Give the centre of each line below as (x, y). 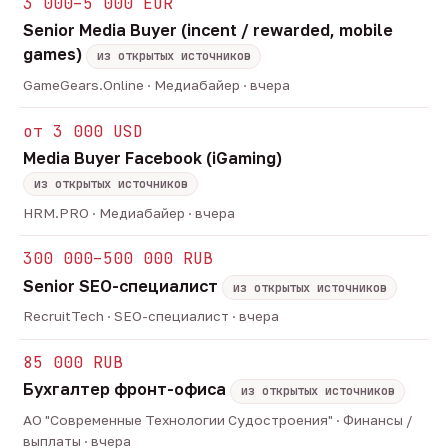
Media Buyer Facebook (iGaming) (153, 158)
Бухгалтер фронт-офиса (127, 389)
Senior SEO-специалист (123, 285)
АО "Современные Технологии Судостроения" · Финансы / (218, 419)
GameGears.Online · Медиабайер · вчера (157, 85)
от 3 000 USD (83, 131)
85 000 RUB (73, 362)
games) (55, 54)
